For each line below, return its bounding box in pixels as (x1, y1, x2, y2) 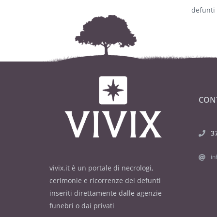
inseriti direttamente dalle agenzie (49, 188, 162, 198)
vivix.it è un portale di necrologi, (49, 163, 153, 173)
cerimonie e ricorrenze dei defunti (49, 176, 161, 186)
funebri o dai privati (49, 201, 114, 211)
